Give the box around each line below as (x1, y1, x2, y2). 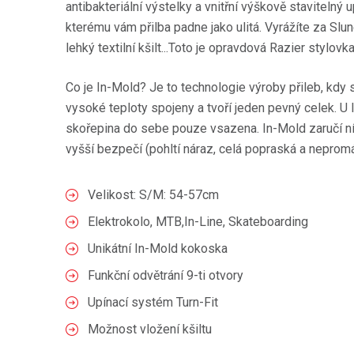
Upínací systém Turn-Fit (88, 295, 218, 310)
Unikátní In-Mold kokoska (88, 241, 228, 256)
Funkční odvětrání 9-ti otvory (88, 268, 243, 283)
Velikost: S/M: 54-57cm (88, 187, 219, 202)
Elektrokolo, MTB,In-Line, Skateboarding (88, 214, 308, 229)
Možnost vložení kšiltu (88, 322, 212, 337)
